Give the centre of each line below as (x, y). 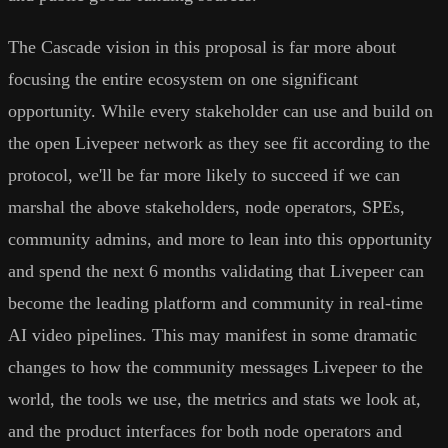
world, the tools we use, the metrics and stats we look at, (214, 399)
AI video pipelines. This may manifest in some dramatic (212, 335)
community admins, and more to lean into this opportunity (220, 239)
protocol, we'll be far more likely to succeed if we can (204, 175)
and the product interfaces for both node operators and (205, 431)
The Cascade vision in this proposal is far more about (202, 47)
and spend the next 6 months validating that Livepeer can (216, 271)
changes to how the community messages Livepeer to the (215, 367)
